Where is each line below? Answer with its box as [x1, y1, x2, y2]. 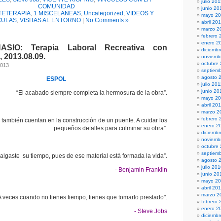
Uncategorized [84, 10, 123, 17]
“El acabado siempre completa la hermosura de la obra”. [16, 89, 167, 96]
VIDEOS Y [126, 10, 154, 17]
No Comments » [85, 17, 129, 24]
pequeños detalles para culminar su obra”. [54, 125, 167, 132]
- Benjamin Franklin [115, 166, 167, 173]
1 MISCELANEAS [34, 10, 81, 17]
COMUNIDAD [37, 3, 75, 10]
